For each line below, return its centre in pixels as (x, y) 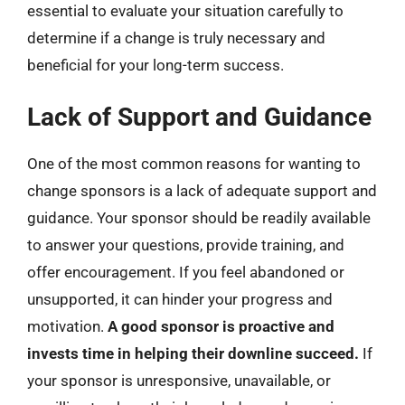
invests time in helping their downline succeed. (193, 353)
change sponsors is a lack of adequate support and (202, 190)
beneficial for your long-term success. (155, 65)
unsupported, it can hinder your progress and (180, 299)
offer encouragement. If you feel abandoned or (186, 272)
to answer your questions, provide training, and (186, 245)
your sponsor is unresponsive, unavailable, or (179, 380)
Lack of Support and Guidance (199, 117)
